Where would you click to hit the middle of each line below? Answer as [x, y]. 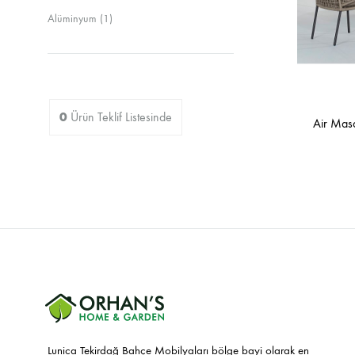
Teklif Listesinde [135, 117]
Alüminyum [72, 19]
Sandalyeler [223, 12]
